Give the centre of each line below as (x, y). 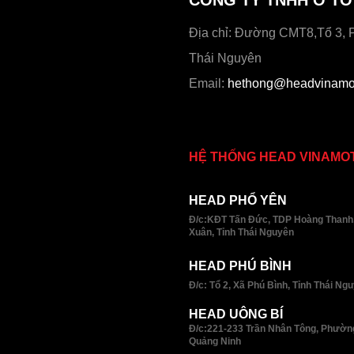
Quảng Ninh (215, 341)
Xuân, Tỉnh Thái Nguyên (241, 232)
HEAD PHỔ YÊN (238, 200)
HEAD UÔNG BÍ (236, 314)
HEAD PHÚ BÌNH (240, 265)
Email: (208, 83)
